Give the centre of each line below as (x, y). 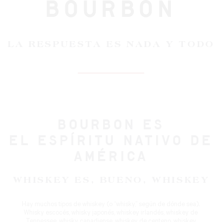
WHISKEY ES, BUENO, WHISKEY (111, 181)
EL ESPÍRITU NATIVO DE (111, 142)
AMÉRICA (111, 158)
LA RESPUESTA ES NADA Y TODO (111, 45)
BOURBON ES (111, 126)
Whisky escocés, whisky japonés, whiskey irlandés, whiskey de (111, 214)
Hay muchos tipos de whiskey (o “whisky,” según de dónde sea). (111, 205)
